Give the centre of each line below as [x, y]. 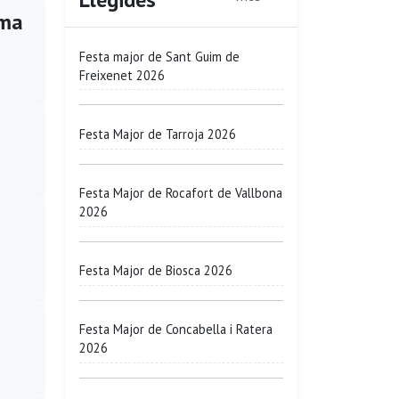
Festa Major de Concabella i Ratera [176, 330]
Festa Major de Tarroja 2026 [158, 134]
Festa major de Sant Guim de [159, 56]
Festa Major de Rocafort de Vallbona [181, 193]
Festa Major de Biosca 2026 [156, 271]
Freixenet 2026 [122, 75]
